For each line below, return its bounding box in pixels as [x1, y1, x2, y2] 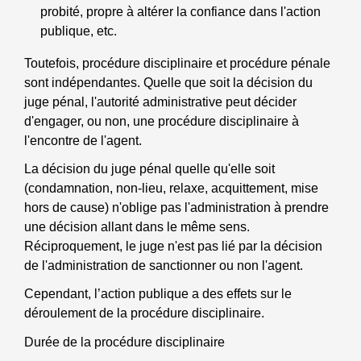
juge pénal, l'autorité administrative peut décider [24, 94, 297, 109]
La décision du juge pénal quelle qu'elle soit [24, 162, 275, 176]
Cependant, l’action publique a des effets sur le [24, 287, 292, 301]
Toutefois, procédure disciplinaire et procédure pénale [24, 56, 330, 70]
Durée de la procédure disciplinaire [24, 334, 225, 349]
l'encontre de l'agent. [24, 133, 142, 147]
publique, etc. [40, 23, 117, 38]
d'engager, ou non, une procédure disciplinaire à [24, 114, 299, 128]
